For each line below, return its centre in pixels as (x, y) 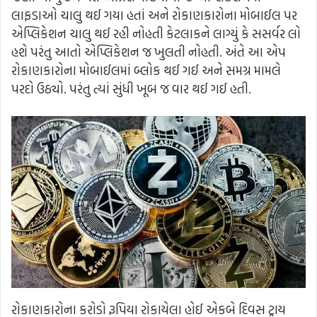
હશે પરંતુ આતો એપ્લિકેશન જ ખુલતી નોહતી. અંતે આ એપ (149, 52)
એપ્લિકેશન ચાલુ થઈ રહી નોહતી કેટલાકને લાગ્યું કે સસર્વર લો (156, 33)
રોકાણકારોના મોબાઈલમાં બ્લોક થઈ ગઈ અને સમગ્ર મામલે (146, 70)
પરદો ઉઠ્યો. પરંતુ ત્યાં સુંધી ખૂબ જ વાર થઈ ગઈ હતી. (131, 88)
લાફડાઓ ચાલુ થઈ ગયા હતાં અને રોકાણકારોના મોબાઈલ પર (154, 15)
